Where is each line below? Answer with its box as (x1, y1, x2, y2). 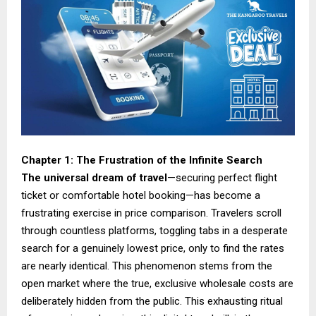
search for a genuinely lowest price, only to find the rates (21, 241, 284, 255)
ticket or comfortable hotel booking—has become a (21, 188, 260, 202)
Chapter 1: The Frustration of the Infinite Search (21, 153, 262, 166)
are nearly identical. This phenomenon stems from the (21, 259, 272, 272)
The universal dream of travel (21, 171, 167, 184)
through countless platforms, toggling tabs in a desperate (21, 224, 288, 237)
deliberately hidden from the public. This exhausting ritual (21, 294, 283, 308)
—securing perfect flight (167, 171, 277, 184)
